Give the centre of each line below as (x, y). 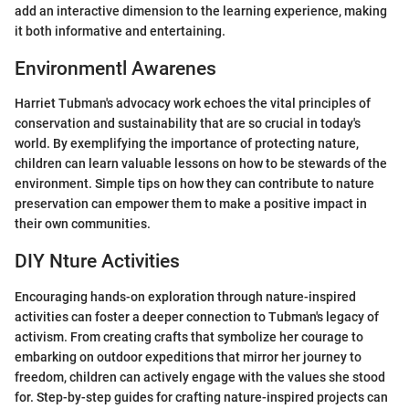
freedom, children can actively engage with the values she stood (200, 377)
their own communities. (83, 224)
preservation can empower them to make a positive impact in (191, 204)
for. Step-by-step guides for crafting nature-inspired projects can (201, 397)
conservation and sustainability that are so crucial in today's (188, 123)
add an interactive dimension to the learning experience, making (201, 10)
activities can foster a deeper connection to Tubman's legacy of (197, 316)
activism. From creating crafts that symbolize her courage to (189, 336)
